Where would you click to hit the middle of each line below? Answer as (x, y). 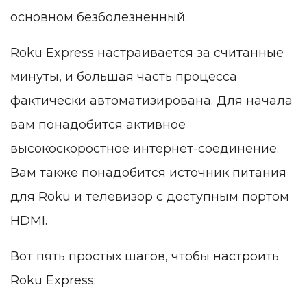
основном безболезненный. (99, 17)
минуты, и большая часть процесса (124, 77)
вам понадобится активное (98, 125)
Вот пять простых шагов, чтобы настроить (145, 257)
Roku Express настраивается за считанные (147, 53)
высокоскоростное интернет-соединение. (145, 149)
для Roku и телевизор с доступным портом (150, 197)
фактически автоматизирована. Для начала (151, 101)
